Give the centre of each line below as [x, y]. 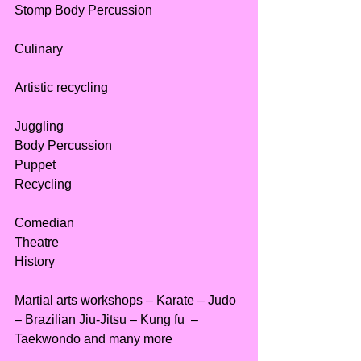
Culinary [39, 49]
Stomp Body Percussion [83, 10]
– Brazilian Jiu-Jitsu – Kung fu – [108, 320]
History [35, 262]
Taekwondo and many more [95, 339]
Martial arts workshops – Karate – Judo [127, 301]
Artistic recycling [61, 88]
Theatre [37, 243]
